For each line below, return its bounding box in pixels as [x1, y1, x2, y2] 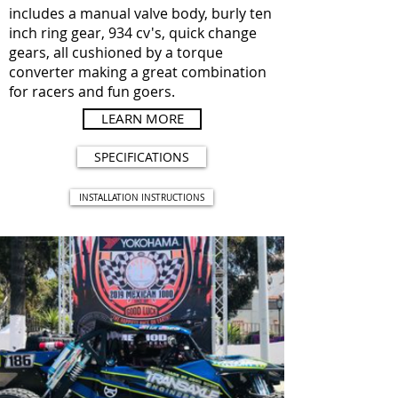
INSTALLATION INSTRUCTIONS [79, 191, 204, 203]
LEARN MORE [100, 110, 184, 127]
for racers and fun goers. [9, 82, 175, 101]
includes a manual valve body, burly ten [9, 4, 272, 23]
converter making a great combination [9, 62, 267, 82]
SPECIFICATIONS [94, 148, 189, 165]
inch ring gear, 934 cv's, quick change [9, 23, 257, 43]
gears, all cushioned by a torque [9, 43, 223, 62]
